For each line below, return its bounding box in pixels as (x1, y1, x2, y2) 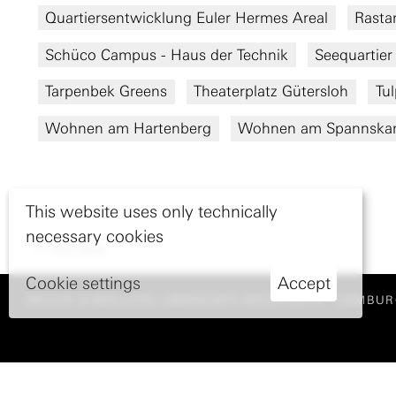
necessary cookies (26, 226, 164, 247)
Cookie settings (26, 273, 141, 294)
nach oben (48, 242, 106, 255)
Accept (277, 273, 331, 294)
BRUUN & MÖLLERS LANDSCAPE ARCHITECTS (27, 293, 325, 308)
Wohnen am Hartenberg (45, 119, 212, 138)
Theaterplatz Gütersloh (194, 82, 349, 101)
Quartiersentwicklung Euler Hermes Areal (45, 8, 329, 27)
